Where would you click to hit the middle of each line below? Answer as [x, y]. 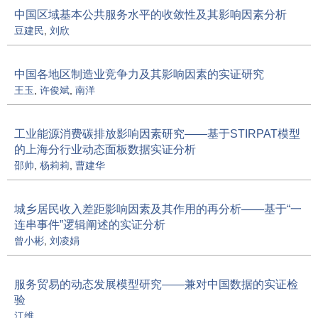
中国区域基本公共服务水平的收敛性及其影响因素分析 [150, 14]
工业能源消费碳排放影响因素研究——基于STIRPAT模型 [157, 133]
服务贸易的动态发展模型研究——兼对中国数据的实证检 [156, 284]
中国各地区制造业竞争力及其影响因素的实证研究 [139, 74]
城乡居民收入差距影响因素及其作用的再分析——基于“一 [158, 209]
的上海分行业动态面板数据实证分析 [105, 149]
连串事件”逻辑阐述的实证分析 [90, 224]
